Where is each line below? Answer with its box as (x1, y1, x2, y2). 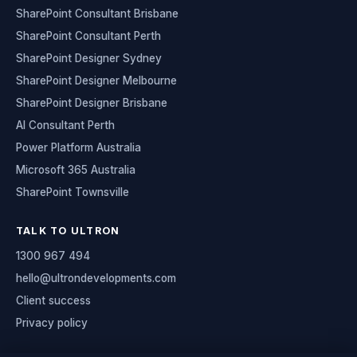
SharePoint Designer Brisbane (16, 96, 167, 110)
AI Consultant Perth (16, 119, 115, 132)
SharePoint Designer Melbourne (16, 74, 177, 88)
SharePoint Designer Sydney (16, 52, 162, 65)
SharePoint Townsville (16, 186, 129, 199)
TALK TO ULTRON (16, 225, 120, 237)
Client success (16, 294, 91, 308)
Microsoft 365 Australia (16, 163, 135, 177)
